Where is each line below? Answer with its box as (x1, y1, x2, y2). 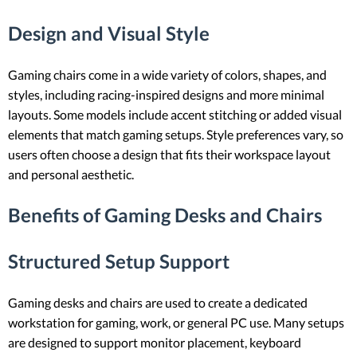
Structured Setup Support (8, 249, 229, 273)
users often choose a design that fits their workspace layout (8, 147, 331, 163)
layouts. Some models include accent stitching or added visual (8, 107, 342, 123)
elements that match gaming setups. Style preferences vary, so (8, 127, 343, 143)
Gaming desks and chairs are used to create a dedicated (8, 294, 308, 310)
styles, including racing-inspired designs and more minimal (8, 87, 324, 103)
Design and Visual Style (8, 22, 210, 45)
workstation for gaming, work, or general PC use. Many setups (8, 314, 344, 330)
